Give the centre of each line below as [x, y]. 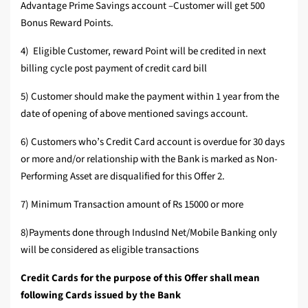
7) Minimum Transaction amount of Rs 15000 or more [132, 205]
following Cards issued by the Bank [101, 296]
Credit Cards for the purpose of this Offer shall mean [140, 278]
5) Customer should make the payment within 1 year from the [150, 97]
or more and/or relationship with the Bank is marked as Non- [149, 159]
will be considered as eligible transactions [110, 250]
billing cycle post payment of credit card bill [114, 69]
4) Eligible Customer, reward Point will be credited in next [143, 52]
